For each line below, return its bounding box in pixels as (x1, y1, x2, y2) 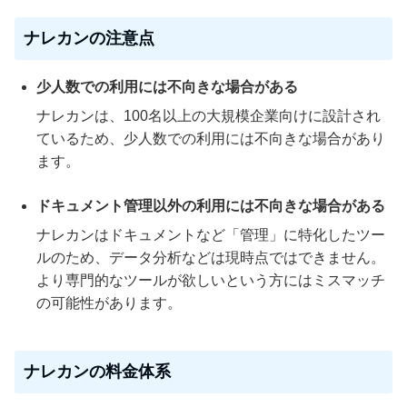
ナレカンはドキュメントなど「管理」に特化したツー (36, 226, 385, 243)
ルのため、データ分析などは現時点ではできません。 (36, 249, 385, 265)
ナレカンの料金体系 (24, 362, 171, 381)
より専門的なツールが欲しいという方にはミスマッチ (36, 272, 385, 288)
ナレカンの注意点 (24, 28, 154, 47)
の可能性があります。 (36, 294, 182, 311)
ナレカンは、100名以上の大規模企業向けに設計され (36, 107, 381, 124)
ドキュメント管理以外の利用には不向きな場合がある (36, 197, 385, 213)
